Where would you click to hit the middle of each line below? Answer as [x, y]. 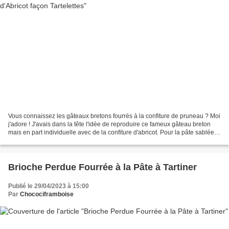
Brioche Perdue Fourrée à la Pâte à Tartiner [102, 167]
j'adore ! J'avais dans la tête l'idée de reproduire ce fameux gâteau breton [109, 124]
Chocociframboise [47, 194]
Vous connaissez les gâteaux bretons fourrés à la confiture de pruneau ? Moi [114, 116]
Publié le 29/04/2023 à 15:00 [49, 186]
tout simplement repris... [41, 140]
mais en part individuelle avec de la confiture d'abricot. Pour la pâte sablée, [112, 132]
